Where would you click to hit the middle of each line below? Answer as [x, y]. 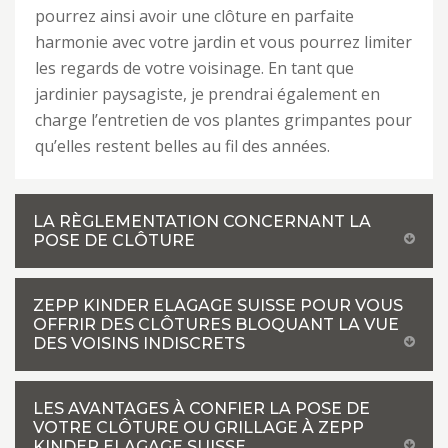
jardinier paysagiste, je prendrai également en [207, 94]
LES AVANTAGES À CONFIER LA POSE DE [201, 408]
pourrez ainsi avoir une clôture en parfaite [194, 16]
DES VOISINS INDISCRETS [139, 343]
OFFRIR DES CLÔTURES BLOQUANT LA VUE [216, 324]
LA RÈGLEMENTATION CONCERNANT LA [202, 221]
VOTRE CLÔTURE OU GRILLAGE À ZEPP [198, 427]
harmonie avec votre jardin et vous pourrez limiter [223, 42]
